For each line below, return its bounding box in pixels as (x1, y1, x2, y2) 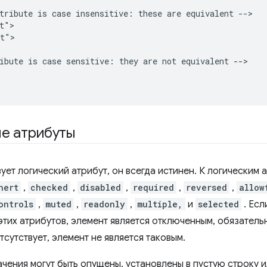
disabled (80, 182, 121, 194)
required (133, 182, 174, 194)
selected (198, 198, 239, 210)
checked (30, 182, 68, 194)
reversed (186, 182, 227, 194)
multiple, (137, 198, 183, 210)
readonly (83, 198, 125, 210)
